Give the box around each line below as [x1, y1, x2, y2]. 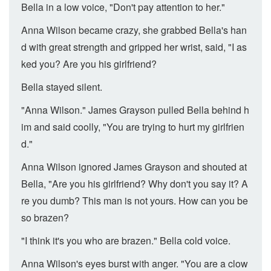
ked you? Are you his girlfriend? [21, 57, 157, 71]
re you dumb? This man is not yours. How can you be [21, 194, 248, 207]
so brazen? [21, 211, 69, 224]
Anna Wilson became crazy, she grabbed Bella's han [21, 23, 247, 37]
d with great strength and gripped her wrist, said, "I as [21, 40, 247, 54]
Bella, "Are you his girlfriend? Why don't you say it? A [21, 177, 248, 191]
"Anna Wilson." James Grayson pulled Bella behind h [21, 103, 249, 117]
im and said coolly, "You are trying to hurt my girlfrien [21, 120, 244, 134]
